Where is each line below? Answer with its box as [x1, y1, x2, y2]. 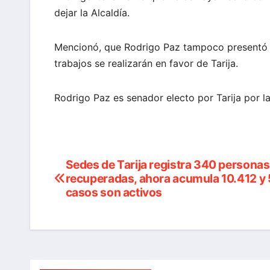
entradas [54, 207, 128, 230]
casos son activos [65, 184, 163, 199]
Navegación [54, 158, 154, 180]
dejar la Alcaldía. [54, 6, 130, 19]
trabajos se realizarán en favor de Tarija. [54, 57, 238, 69]
